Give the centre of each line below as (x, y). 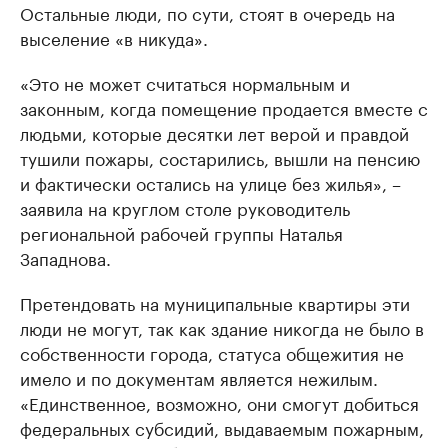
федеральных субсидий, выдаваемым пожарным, (222, 426)
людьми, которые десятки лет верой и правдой (214, 131)
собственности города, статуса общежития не (212, 351)
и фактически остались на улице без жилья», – (210, 181)
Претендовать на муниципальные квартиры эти (215, 301)
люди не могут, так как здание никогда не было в (222, 326)
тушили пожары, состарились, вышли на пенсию (220, 156)
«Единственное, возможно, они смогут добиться (219, 401)
